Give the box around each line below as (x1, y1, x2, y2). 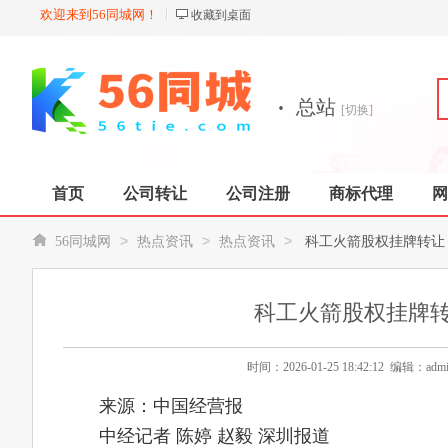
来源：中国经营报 (99, 396, 243, 416)
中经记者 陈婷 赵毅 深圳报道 (99, 426, 330, 446)
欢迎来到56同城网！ (40, 7, 158, 22)
